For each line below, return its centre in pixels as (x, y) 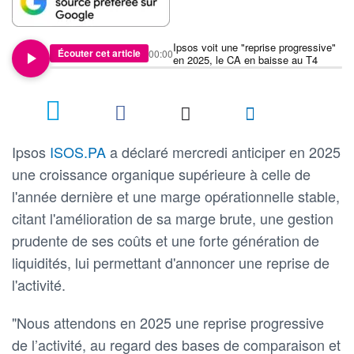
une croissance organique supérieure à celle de (161, 173)
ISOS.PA (80, 151)
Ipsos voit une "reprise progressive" (254, 47)
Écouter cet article (99, 53)
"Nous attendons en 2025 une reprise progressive (168, 322)
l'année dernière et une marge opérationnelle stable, (176, 196)
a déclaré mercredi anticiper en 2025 (225, 151)
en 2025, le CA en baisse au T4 (245, 59)
